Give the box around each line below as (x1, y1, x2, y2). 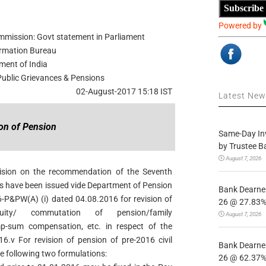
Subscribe (224, 3, 264, 14)
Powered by (218, 20, 264, 30)
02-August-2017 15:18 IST (76, 87, 173, 96)
